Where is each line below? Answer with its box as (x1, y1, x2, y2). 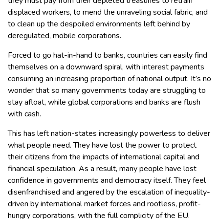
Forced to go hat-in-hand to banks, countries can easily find (8, 50, 207, 61)
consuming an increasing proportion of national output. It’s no (8, 73, 211, 85)
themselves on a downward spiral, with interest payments (8, 62, 204, 73)
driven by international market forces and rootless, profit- (8, 198, 201, 210)
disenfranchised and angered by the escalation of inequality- (8, 187, 210, 198)
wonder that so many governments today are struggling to (8, 85, 206, 96)
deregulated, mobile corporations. (8, 30, 121, 42)
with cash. (8, 109, 41, 120)
